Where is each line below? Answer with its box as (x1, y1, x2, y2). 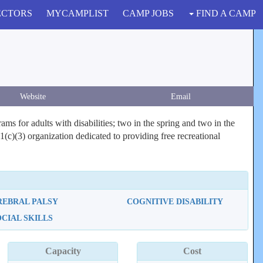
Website (19, 92, 46, 101)
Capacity (45, 246, 81, 256)
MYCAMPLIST (46, 8, 109, 18)
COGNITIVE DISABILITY (126, 197, 223, 206)
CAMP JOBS (123, 8, 174, 18)
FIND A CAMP (194, 8, 256, 18)
